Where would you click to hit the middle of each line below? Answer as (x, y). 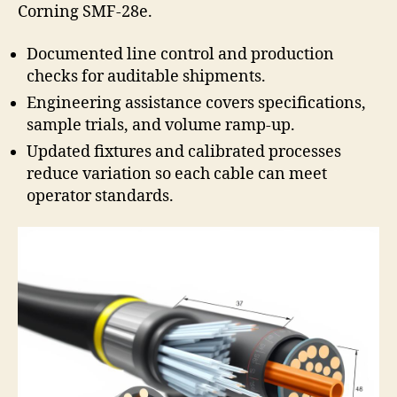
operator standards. (100, 196)
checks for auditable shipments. (146, 76)
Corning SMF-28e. (85, 12)
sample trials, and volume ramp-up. (161, 125)
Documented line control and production (180, 54)
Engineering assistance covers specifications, (196, 103)
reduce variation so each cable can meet (177, 174)
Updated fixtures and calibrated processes (184, 152)
